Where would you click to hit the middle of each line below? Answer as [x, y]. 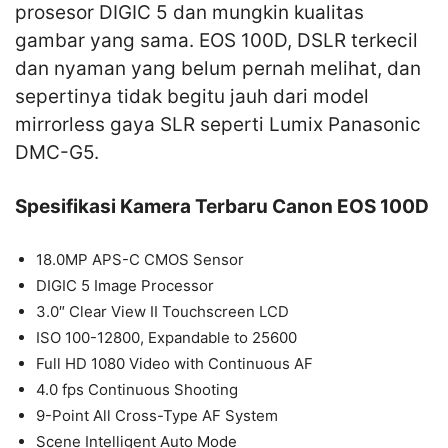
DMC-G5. [57, 153]
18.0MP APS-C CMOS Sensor [140, 260]
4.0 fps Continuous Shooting [137, 390]
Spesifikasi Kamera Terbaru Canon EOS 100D [222, 207]
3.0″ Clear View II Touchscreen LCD [162, 312]
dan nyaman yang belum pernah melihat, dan [218, 69]
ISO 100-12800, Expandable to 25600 [166, 338]
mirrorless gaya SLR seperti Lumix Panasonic [218, 125]
